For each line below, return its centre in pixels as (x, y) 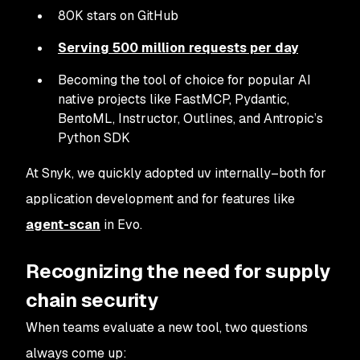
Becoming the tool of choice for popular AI (184, 80)
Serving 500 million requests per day (178, 48)
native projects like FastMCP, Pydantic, (174, 99)
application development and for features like (160, 199)
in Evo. (121, 225)
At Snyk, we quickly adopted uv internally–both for (176, 173)
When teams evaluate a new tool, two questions (167, 327)
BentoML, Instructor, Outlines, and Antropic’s (190, 119)
